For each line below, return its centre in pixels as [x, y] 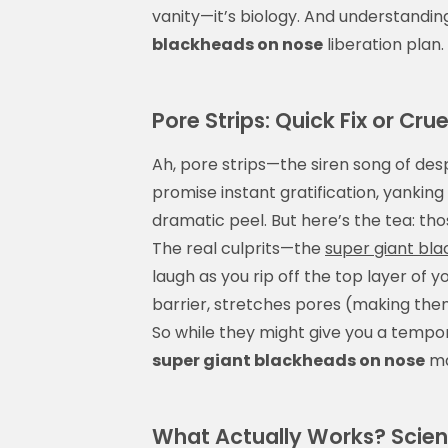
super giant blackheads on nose [288, 360]
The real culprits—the [238, 248]
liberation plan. [383, 44]
